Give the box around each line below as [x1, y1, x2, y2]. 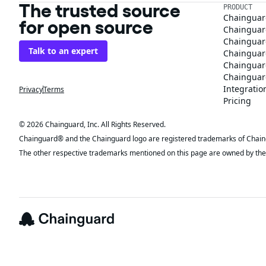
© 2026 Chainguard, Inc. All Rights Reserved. [19, 119, 166, 129]
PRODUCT [223, 3, 252, 11]
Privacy [19, 84, 43, 94]
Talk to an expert [28, 45, 98, 56]
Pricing [223, 95, 251, 106]
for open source [19, 15, 153, 39]
